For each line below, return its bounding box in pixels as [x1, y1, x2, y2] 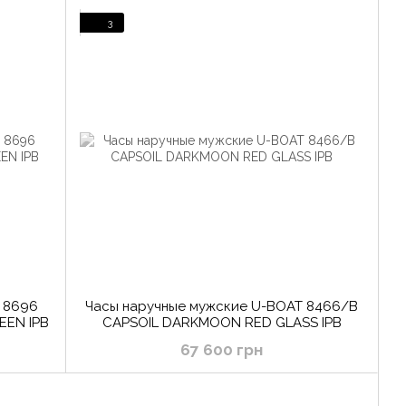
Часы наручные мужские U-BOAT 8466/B [85, 298, 358, 315]
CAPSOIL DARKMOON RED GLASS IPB [101, 314, 342, 332]
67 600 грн [180, 341, 263, 360]
